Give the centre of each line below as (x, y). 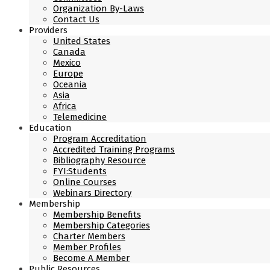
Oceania (70, 84)
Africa (65, 106)
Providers (48, 30)
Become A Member (91, 258)
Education (50, 128)
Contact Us (76, 19)
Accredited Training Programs (114, 149)
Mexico (67, 63)
